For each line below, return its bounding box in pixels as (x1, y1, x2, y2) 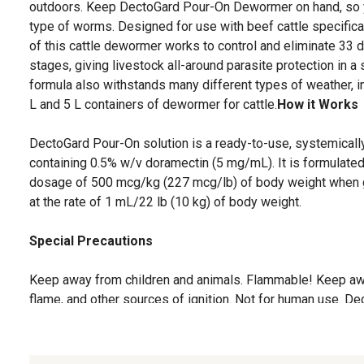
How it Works (277, 96, 358, 112)
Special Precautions (29, 232, 153, 249)
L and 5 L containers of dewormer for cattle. (29, 96, 277, 112)
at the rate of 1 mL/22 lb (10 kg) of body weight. (29, 193, 301, 210)
